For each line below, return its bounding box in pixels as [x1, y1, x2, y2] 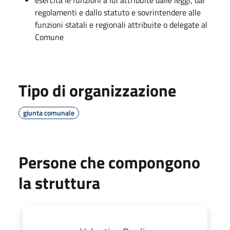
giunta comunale [23, 107, 74, 118]
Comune [35, 30, 64, 43]
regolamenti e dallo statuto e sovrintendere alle [35, 6, 201, 18]
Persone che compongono [18, 149, 200, 175]
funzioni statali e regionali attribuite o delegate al [35, 18, 207, 31]
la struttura [18, 170, 100, 195]
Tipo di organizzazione [18, 78, 176, 103]
